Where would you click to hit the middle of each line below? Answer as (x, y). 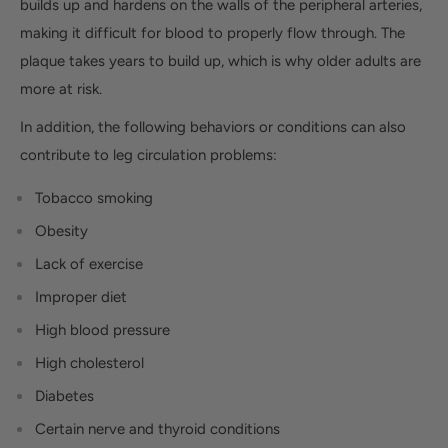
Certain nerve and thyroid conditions (157, 429)
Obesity (61, 231)
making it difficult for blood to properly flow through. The (212, 32)
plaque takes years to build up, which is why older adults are (220, 60)
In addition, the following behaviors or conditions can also (213, 127)
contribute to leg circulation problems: (148, 155)
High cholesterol (89, 363)
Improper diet (81, 297)
